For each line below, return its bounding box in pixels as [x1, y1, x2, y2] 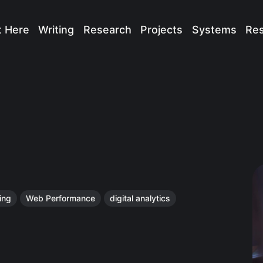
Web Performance [26, 193, 96, 203]
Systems [191, 23, 237, 36]
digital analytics [110, 193, 171, 203]
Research [83, 23, 131, 36]
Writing [38, 23, 75, 36]
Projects [140, 23, 183, 36]
